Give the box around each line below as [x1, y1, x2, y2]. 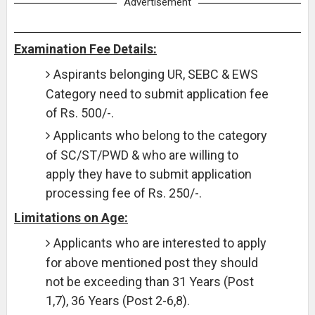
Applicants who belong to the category [53, 128, 267, 143]
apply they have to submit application [45, 167, 252, 181]
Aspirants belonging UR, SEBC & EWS [53, 67, 258, 82]
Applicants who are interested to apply [53, 236, 266, 250]
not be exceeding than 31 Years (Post [45, 274, 254, 289]
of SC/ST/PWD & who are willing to [45, 148, 238, 162]
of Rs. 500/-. [45, 105, 114, 120]
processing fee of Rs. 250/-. [45, 186, 202, 200]
